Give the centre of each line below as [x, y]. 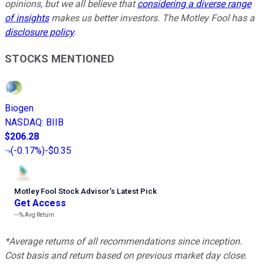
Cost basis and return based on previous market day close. [126, 255]
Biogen [19, 108]
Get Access [40, 203]
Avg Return [39, 214]
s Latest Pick [134, 191]
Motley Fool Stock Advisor [62, 191]
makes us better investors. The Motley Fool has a [152, 18]
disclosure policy [39, 32]
